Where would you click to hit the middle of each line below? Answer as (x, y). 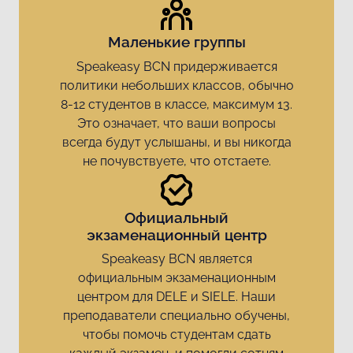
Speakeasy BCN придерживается (176, 66)
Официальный (176, 217)
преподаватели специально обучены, (176, 315)
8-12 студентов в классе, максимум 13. (176, 104)
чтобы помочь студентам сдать (176, 334)
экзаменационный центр (176, 234)
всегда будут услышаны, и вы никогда (176, 142)
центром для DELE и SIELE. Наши (176, 296)
